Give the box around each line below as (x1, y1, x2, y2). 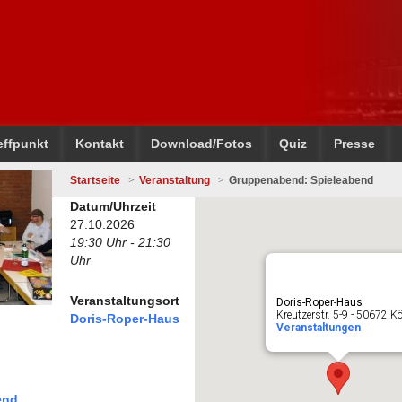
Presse (334, 136, 375, 151)
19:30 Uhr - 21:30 (70, 235, 170, 249)
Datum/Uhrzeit (70, 199, 156, 214)
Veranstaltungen (275, 321, 361, 334)
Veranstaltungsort (70, 293, 179, 308)
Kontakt (75, 136, 124, 151)
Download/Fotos (151, 136, 252, 151)
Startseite (70, 174, 120, 187)
